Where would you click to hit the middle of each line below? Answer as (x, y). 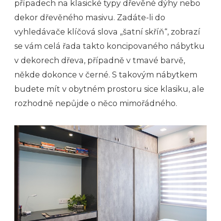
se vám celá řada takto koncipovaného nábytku (110, 46)
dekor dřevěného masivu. (66, 17)
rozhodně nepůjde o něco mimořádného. (96, 103)
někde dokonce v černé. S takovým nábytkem (106, 74)
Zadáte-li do (141, 17)
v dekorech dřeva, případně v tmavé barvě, (100, 60)
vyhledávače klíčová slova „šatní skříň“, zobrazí (107, 32)
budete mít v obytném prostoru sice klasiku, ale (109, 89)
